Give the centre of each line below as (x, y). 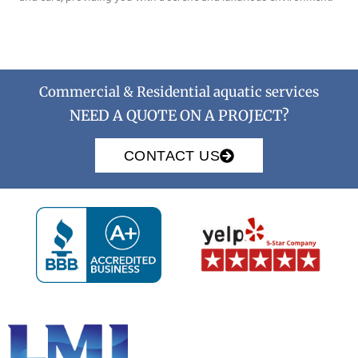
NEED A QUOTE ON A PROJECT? (179, 115)
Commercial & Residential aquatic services (179, 92)
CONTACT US (172, 155)
